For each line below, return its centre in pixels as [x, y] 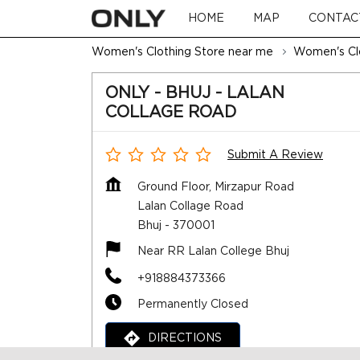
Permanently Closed [193, 304]
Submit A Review [275, 154]
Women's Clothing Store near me [182, 51]
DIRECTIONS [185, 337]
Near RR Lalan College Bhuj [213, 251]
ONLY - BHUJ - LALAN [195, 92]
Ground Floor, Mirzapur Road [216, 186]
